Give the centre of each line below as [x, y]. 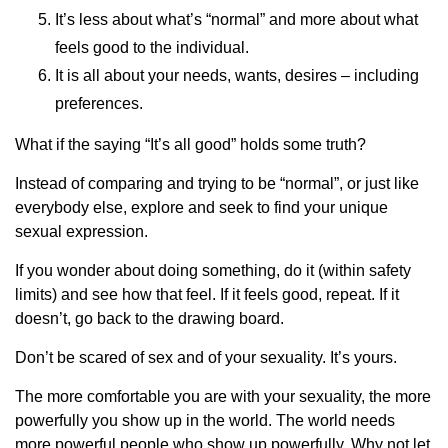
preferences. [99, 104]
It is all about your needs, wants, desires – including [237, 76]
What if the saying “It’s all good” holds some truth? [190, 145]
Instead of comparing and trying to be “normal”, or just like [217, 184]
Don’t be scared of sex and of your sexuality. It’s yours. [206, 358]
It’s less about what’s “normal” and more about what [236, 20]
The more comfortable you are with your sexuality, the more [223, 397]
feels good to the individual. [152, 48]
